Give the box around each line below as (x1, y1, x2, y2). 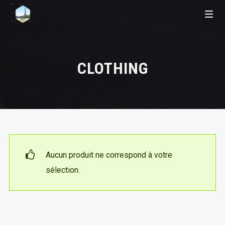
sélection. (45, 165, 80, 175)
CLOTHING (77, 59, 148, 78)
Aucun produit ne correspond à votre (45, 150, 172, 160)
